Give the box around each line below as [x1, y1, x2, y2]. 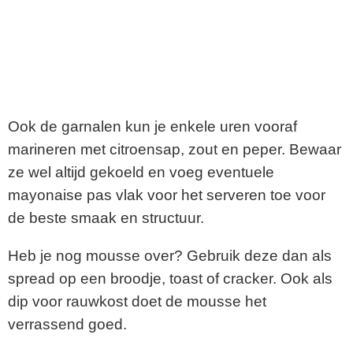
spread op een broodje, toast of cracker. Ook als [8, 269, 333, 287]
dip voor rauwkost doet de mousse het [8, 292, 266, 310]
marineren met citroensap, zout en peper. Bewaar [8, 140, 341, 158]
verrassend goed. [8, 315, 127, 333]
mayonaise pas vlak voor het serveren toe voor [8, 186, 325, 203]
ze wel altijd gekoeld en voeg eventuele [8, 163, 274, 180]
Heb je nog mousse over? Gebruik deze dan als [8, 247, 332, 264]
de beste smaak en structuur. [8, 209, 204, 226]
